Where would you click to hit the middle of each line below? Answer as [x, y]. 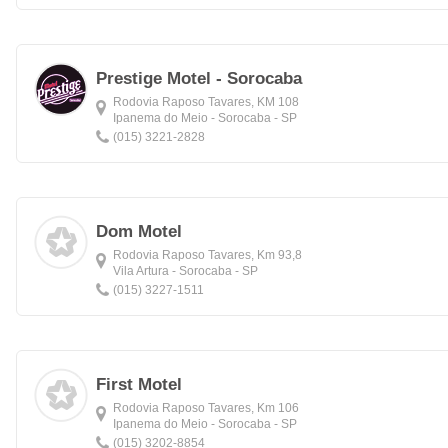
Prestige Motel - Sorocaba [199, 78]
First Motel [139, 384]
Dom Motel [139, 231]
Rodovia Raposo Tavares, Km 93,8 [207, 255]
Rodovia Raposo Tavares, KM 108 [206, 102]
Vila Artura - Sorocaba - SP [185, 271]
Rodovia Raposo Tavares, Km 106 [206, 408]
